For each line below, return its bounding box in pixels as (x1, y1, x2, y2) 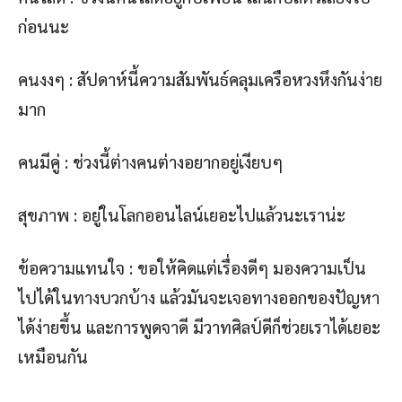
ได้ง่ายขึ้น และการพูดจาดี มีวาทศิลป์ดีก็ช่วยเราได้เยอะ (18, 316, 380, 338)
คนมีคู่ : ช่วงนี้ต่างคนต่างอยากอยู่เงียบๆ (18, 151, 283, 173)
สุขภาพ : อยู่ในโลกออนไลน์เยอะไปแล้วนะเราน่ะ (18, 204, 345, 226)
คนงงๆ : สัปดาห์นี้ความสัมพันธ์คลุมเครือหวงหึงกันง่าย (18, 68, 382, 91)
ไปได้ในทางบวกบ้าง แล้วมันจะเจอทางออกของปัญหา (18, 286, 380, 309)
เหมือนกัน (18, 345, 88, 368)
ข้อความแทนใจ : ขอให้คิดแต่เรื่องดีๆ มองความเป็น (18, 257, 366, 279)
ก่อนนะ (18, 15, 69, 38)
